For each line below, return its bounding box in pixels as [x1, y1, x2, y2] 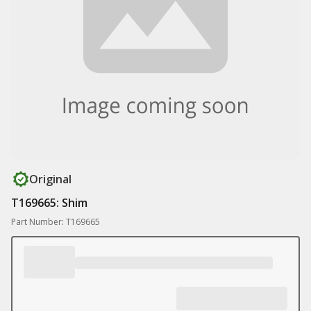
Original [29, 171, 72, 187]
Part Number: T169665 [11, 216, 100, 228]
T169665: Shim [11, 195, 87, 210]
